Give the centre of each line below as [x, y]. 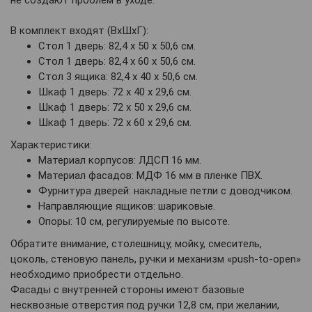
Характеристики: [51, 145]
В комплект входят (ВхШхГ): [79, 30]
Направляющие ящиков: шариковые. [127, 206]
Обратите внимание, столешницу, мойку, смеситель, [136, 243]
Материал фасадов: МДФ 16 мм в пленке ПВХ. [150, 175]
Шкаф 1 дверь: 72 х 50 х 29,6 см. [115, 107]
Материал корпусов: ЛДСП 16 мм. [120, 160]
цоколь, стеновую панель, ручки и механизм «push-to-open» [156, 259]
